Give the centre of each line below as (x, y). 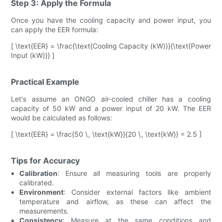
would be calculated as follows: (62, 117)
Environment (42, 192)
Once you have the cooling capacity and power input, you (111, 20)
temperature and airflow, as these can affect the (115, 201)
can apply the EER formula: (55, 29)
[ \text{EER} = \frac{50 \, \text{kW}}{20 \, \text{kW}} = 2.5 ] (107, 134)
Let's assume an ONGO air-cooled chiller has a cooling (111, 99)
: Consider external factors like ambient (137, 192)
